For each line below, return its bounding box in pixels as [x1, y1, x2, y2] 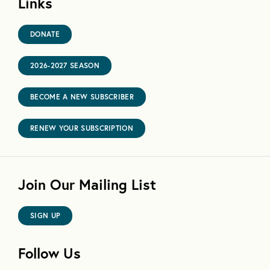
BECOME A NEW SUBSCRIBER [30, 92, 134, 102]
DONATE [30, 30, 60, 39]
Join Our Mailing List [18, 175, 156, 195]
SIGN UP [30, 211, 61, 221]
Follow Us [18, 243, 81, 263]
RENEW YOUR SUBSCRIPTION [30, 124, 133, 133]
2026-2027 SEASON [30, 61, 99, 71]
